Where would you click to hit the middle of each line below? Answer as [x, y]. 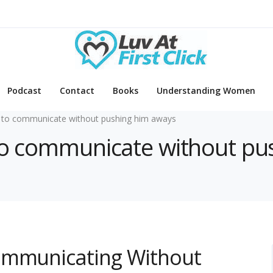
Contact [77, 91]
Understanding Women [206, 91]
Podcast [24, 91]
